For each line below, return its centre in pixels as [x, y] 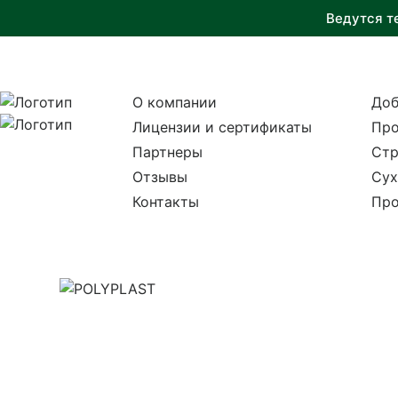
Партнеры [167, 152]
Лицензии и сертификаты [222, 127]
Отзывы [159, 177]
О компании [174, 102]
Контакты [165, 202]
